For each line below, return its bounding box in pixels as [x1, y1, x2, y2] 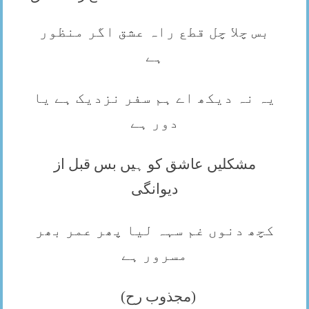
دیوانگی [131, 180, 178, 197]
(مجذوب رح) [120, 288, 196, 305]
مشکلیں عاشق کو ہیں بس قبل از [53, 155, 256, 172]
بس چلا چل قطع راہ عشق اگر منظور [39, 23, 270, 40]
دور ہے [130, 114, 179, 131]
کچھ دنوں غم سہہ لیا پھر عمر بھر [34, 221, 275, 239]
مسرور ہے [121, 246, 188, 263]
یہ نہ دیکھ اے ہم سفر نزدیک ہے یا [33, 89, 276, 106]
